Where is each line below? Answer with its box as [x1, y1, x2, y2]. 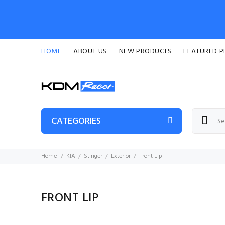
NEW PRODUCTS [119, 46, 172, 57]
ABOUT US [73, 46, 107, 57]
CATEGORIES [51, 114, 101, 129]
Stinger [84, 151, 102, 161]
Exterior [111, 151, 131, 161]
